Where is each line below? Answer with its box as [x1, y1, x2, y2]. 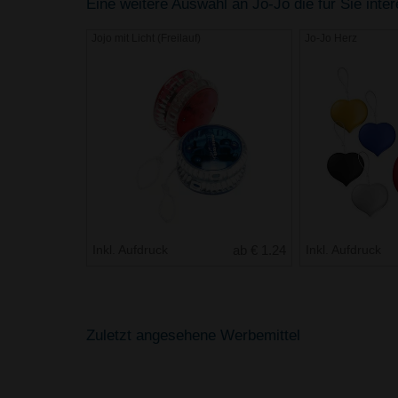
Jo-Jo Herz [305, 31, 357, 44]
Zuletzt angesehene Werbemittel [86, 327, 300, 345]
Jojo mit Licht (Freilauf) [92, 31, 201, 44]
